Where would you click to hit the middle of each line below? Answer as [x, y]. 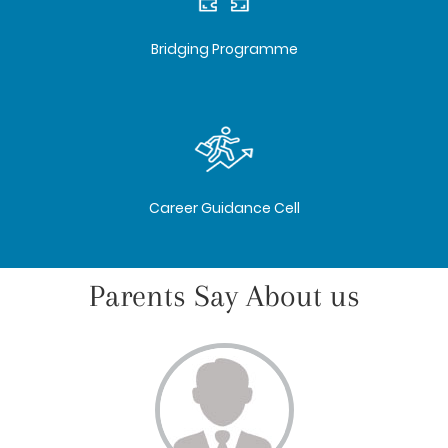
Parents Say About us [224, 295]
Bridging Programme [224, 49]
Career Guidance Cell [224, 208]
